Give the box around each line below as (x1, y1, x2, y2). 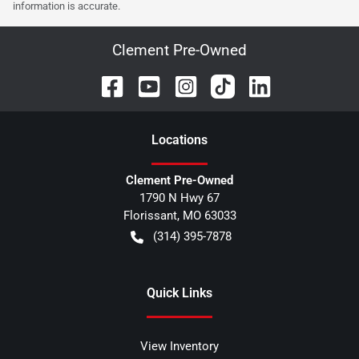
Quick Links (147, 285, 212, 301)
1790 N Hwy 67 (139, 191, 220, 206)
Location (151, 132, 201, 148)
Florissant (123, 208, 177, 224)
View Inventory (140, 339, 219, 354)
